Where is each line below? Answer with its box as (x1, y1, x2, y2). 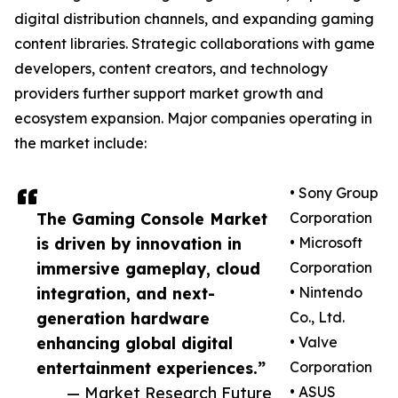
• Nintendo (290, 283, 362, 302)
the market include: (14, 134, 147, 153)
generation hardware (36, 308, 210, 329)
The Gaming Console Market (36, 209, 267, 229)
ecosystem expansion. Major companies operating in (14, 109, 372, 128)
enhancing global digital (36, 333, 233, 354)
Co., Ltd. (290, 308, 345, 327)
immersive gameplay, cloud (36, 259, 260, 279)
